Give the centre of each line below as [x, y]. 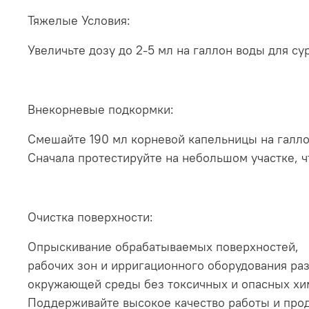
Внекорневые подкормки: [101, 109]
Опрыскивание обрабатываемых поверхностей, [163, 246]
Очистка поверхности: [90, 217]
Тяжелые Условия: [79, 20]
